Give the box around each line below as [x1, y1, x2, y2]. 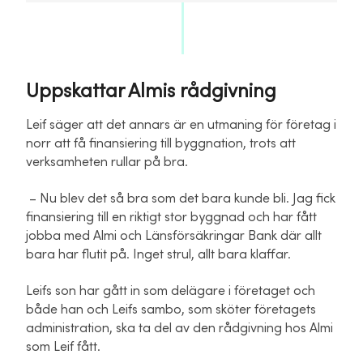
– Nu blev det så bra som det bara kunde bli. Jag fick [26, 190, 335, 206]
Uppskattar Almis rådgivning [26, 79, 276, 103]
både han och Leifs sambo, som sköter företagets [26, 301, 316, 317]
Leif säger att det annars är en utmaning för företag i [26, 117, 336, 132]
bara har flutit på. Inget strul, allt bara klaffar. [26, 246, 291, 262]
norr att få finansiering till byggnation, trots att [26, 135, 296, 151]
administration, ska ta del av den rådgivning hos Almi [26, 320, 333, 335]
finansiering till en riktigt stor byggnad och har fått [26, 209, 317, 224]
